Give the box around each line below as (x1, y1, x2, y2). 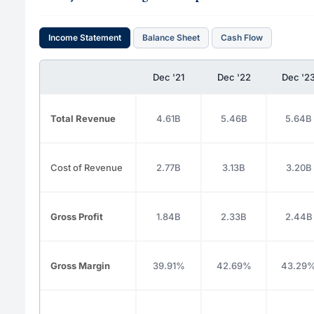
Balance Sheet (142, 32, 200, 43)
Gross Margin (50, 259, 110, 271)
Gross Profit (50, 210, 103, 222)
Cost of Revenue (50, 161, 123, 173)
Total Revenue (50, 112, 116, 124)
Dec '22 (217, 71, 251, 83)
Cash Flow (221, 32, 263, 43)
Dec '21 (153, 71, 184, 83)
